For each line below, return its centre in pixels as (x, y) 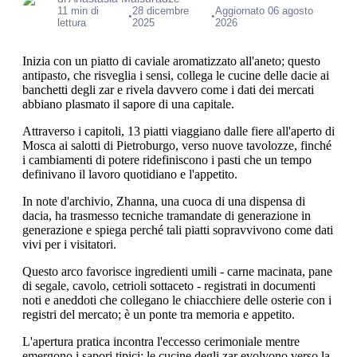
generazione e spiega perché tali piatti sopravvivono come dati (178, 230)
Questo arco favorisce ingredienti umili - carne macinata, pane (177, 271)
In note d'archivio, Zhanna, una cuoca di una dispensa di (164, 201)
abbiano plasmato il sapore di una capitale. (128, 104)
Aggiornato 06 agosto (265, 11)
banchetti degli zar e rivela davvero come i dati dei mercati (168, 90)
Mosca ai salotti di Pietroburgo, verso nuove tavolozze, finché (177, 145)
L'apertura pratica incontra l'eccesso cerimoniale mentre (161, 341)
